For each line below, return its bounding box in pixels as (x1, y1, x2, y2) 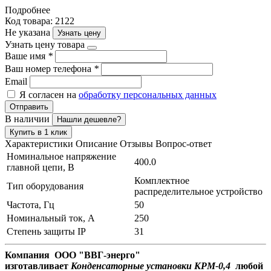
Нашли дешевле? (57, 114, 121, 124)
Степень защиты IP (7, 226, 86, 237)
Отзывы (120, 138, 153, 149)
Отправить (10, 102, 48, 111)
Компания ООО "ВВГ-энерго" (5, 249, 143, 260)
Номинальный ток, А (7, 212, 95, 223)
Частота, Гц (7, 199, 54, 210)
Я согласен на (19, 89, 79, 100)
